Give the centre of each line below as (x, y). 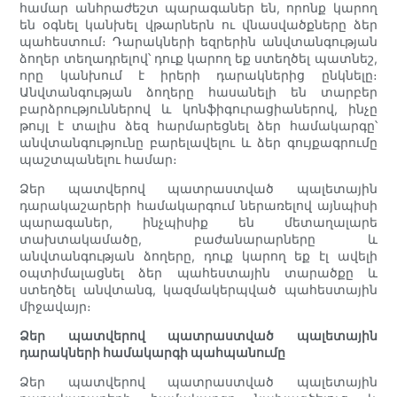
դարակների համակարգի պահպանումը (153, 353)
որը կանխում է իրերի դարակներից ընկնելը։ (198, 75)
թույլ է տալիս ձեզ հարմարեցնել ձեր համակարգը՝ (198, 126)
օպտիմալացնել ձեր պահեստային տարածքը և (198, 273)
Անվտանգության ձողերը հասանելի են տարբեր (198, 92)
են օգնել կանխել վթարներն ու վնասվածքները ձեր (198, 25)
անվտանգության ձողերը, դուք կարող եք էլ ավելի (198, 256)
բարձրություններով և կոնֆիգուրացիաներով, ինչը (198, 109)
